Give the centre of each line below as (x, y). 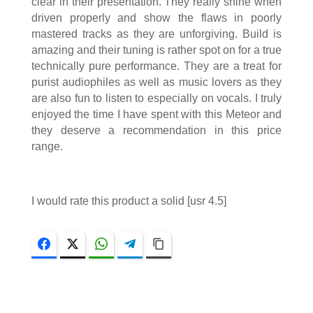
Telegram (161, 243)
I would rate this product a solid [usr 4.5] (129, 201)
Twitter (98, 243)
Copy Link (191, 243)
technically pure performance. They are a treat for (156, 66)
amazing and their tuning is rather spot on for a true (156, 50)
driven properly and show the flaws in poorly (156, 17)
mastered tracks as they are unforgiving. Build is (156, 34)
